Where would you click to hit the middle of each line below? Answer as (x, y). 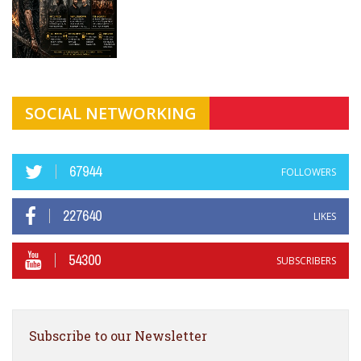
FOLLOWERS (309, 172)
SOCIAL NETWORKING (111, 113)
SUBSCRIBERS (306, 260)
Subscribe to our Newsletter (118, 335)
